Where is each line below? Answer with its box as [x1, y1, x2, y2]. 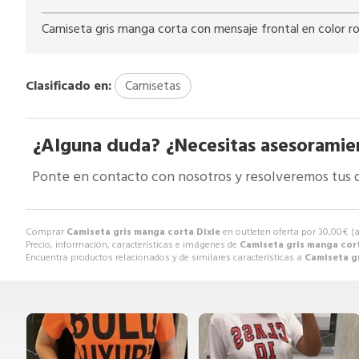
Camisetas [125, 77, 181, 95]
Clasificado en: [26, 77, 111, 95]
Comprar [26, 225, 67, 240]
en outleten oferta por [220, 225, 318, 240]
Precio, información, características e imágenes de [26, 238, 240, 252]
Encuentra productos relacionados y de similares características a [26, 251, 305, 265]
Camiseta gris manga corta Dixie [67, 225, 220, 240]
